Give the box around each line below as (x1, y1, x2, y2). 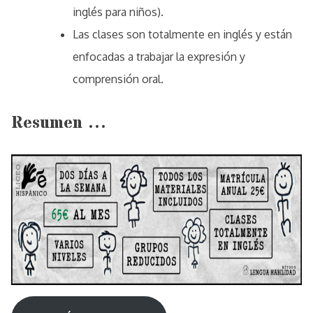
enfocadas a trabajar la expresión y (73, 49, 245, 64)
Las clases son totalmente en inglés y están (73, 27, 292, 41)
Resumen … (11, 111, 106, 135)
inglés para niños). (73, 4, 163, 19)
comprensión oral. (73, 71, 163, 86)
